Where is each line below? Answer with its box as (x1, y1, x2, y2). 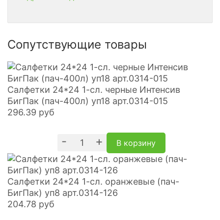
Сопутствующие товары (7, 37, 147, 52)
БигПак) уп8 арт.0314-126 (7, 188, 118, 198)
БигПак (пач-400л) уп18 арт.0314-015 (7, 96, 168, 106)
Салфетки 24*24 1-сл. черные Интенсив (7, 84, 180, 95)
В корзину (116, 138, 156, 148)
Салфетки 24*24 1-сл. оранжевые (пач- (7, 176, 179, 187)
